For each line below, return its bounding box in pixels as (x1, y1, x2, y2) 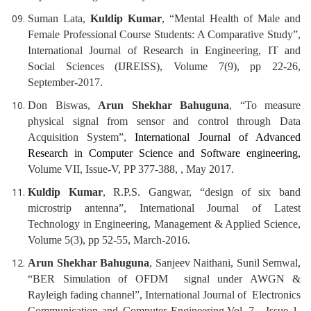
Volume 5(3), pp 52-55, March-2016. (28, 234, 190, 246)
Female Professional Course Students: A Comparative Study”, (28, 28, 301, 41)
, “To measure (229, 99, 301, 112)
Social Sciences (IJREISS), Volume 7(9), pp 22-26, (28, 60, 301, 73)
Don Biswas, (28, 99, 98, 112)
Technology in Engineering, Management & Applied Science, (28, 218, 301, 230)
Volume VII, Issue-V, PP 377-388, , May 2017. (28, 163, 234, 176)
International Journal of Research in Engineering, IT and (28, 44, 301, 57)
